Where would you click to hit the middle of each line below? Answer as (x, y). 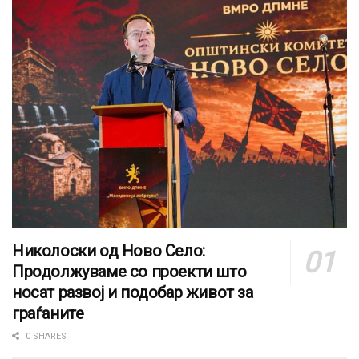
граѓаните (48, 313)
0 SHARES (45, 336)
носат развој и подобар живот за (133, 292)
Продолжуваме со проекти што (129, 271)
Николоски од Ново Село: (109, 250)
